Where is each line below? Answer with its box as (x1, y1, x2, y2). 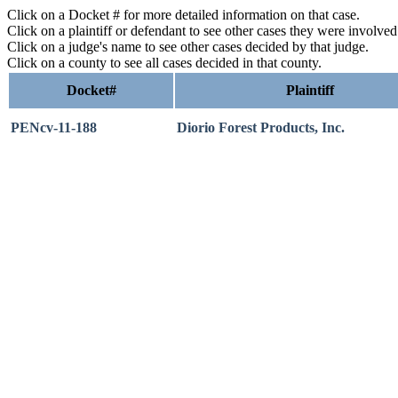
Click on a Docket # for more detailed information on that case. (7, 7, 360, 22)
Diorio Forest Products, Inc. (177, 120, 345, 135)
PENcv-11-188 (11, 120, 97, 135)
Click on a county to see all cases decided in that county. (7, 55, 322, 70)
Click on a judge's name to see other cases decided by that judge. (7, 39, 369, 54)
